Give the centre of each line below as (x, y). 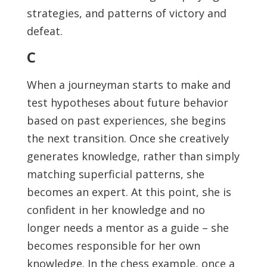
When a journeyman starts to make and (128, 85)
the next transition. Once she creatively (128, 138)
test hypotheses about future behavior (127, 103)
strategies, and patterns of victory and (126, 13)
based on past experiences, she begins (126, 120)
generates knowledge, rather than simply (133, 156)
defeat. (44, 31)
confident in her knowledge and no (116, 210)
